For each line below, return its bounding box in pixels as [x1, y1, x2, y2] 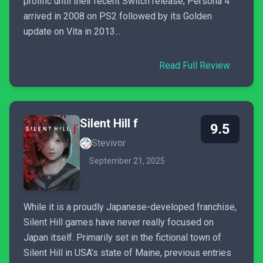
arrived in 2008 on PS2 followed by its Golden [23, 11, 212, 22]
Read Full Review [159, 60, 230, 71]
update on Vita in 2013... [23, 26, 120, 37]
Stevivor [92, 137, 126, 149]
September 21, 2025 [89, 156, 165, 166]
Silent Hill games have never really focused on [23, 217, 214, 228]
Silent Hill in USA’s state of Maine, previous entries [23, 247, 231, 258]
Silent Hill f [80, 116, 138, 130]
